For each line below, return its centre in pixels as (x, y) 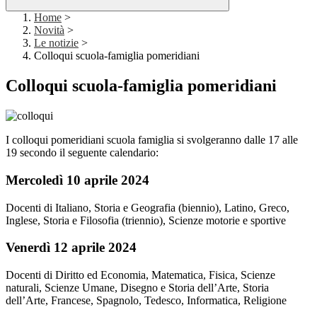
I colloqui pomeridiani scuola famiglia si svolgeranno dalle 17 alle (152, 140)
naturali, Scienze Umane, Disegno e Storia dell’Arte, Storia (137, 288)
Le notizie (56, 43)
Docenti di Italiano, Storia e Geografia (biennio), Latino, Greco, (148, 207)
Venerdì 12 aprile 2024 (71, 248)
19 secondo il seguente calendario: (82, 153)
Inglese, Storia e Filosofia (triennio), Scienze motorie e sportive (146, 220)
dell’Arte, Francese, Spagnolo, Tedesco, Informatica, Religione (146, 300)
